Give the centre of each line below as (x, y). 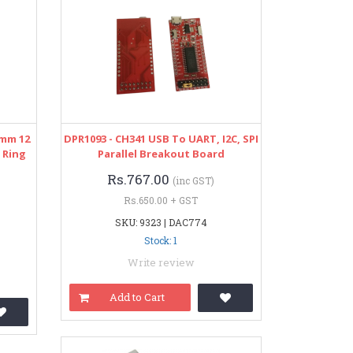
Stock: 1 (161, 240)
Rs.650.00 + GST (161, 200)
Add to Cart (137, 297)
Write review (161, 262)
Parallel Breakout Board (161, 154)
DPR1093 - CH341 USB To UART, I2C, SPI (161, 139)
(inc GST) (194, 180)
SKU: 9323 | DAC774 (161, 222)
